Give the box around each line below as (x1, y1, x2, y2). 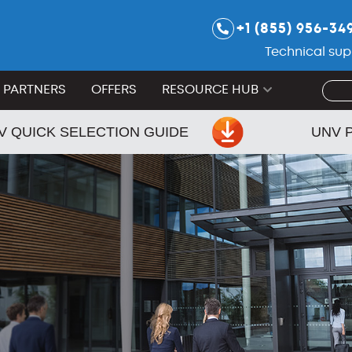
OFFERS (91, 81, 137, 97)
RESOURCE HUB (162, 81, 258, 97)
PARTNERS (3, 81, 66, 97)
